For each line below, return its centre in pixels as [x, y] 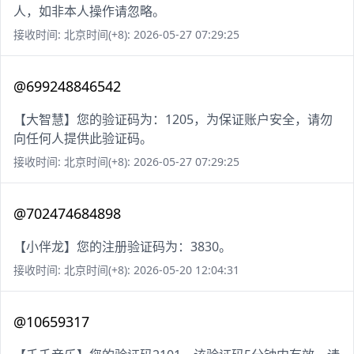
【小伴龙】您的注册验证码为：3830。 [122, 247]
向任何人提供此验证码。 [83, 139]
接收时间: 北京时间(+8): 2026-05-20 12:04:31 [126, 270]
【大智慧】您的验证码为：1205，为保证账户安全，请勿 [173, 120]
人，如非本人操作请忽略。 [89, 11]
